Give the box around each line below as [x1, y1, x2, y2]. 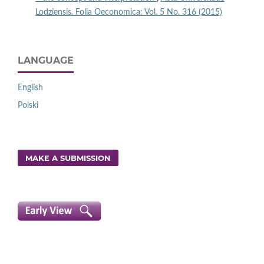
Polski [18, 101, 38, 110]
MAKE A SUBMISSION [25, 153, 111, 163]
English [18, 84, 43, 93]
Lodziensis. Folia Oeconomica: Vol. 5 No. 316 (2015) [35, 8, 222, 17]
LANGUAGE [18, 55, 74, 67]
